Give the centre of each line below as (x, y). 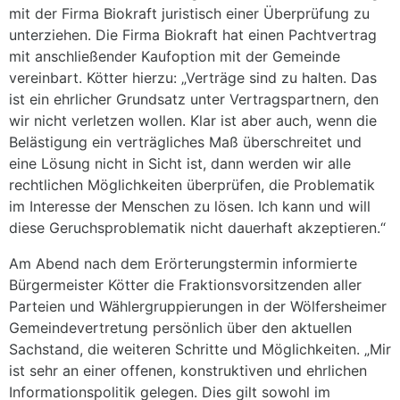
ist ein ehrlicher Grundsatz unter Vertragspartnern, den (194, 99)
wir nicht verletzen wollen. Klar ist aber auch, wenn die (193, 120)
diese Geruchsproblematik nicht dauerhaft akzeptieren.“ (197, 227)
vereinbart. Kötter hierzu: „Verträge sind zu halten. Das (193, 77)
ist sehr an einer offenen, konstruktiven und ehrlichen (188, 370)
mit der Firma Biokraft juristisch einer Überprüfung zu (189, 13)
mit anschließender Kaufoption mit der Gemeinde (175, 56)
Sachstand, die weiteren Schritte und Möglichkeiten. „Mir (200, 349)
